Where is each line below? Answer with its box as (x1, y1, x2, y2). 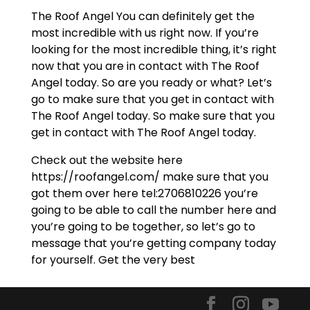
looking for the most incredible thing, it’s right (30, 42, 277, 58)
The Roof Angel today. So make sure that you (30, 108, 275, 125)
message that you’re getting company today (30, 235, 276, 252)
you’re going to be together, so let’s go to (30, 219, 255, 235)
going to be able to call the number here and (30, 202, 276, 219)
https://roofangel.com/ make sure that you (30, 169, 268, 185)
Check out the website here (30, 152, 183, 169)
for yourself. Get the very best (30, 252, 195, 268)
